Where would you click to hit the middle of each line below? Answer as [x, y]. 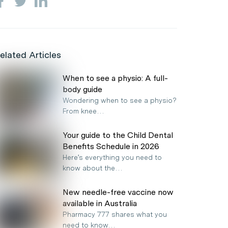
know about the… [93, 168]
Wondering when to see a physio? [120, 100]
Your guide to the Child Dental [118, 135]
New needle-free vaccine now [118, 192]
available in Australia [100, 203]
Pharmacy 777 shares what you [115, 214]
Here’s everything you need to [112, 157]
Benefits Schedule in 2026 [111, 146]
